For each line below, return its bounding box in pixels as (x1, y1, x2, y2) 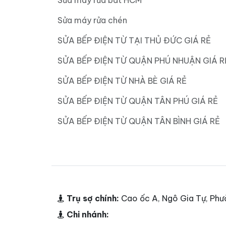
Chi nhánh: (65, 209, 111, 220)
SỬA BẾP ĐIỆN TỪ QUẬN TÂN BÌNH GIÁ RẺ (58, 116, 220, 127)
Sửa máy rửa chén (58, 15, 127, 26)
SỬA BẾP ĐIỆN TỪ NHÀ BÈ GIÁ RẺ (58, 76, 187, 86)
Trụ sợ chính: (65, 193, 121, 204)
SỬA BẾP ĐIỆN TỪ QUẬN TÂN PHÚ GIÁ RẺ (58, 96, 218, 106)
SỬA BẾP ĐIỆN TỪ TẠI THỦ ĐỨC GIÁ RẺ (58, 35, 211, 46)
